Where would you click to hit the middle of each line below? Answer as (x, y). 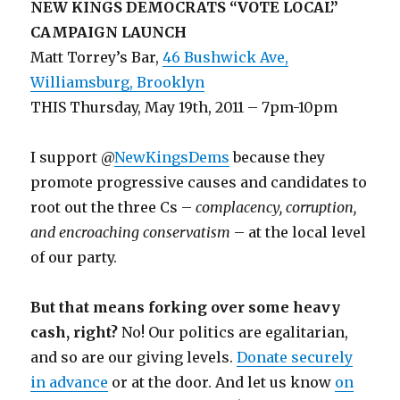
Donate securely (295, 357)
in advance (70, 382)
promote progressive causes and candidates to (199, 182)
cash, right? (76, 332)
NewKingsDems (172, 157)
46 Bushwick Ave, (226, 57)
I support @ (73, 157)
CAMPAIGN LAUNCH (109, 32)
